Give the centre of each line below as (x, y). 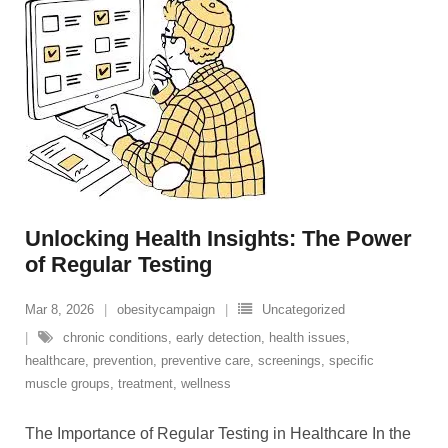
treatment (145, 383)
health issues (307, 337)
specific (351, 360)
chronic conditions (115, 337)
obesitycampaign (166, 309)
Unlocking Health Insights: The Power (218, 238)
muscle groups (67, 383)
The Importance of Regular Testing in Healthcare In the (218, 433)
